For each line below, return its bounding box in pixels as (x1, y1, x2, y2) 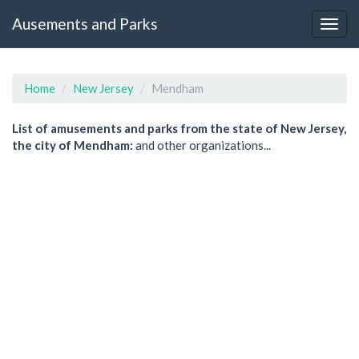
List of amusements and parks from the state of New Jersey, (12, 121, 346, 135)
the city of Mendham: (12, 138, 133, 152)
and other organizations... (133, 138, 271, 152)
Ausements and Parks (12, 14, 158, 33)
